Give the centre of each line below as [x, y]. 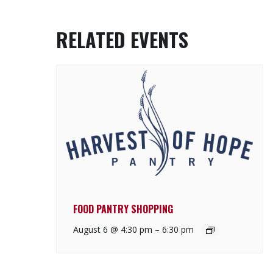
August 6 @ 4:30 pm [113, 230]
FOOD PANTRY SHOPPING [123, 209]
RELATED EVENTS [122, 39]
